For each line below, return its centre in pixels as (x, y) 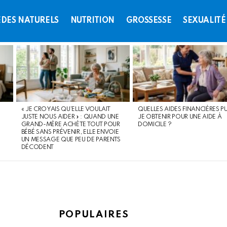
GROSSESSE (149, 21)
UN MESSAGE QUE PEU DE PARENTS (71, 140)
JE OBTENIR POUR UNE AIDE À (180, 117)
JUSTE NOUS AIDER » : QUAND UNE (70, 117)
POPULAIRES (94, 215)
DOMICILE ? (155, 125)
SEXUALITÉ (204, 21)
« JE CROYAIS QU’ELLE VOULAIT (66, 110)
